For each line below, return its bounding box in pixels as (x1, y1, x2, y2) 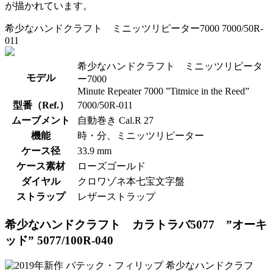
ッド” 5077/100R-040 (5, 233, 113, 247)
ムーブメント (12, 115, 70, 126)
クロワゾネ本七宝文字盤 (77, 175, 185, 186)
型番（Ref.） (13, 99, 69, 110)
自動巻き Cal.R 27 (77, 115, 154, 126)
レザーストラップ (77, 191, 155, 202)
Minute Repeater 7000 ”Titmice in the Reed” (77, 85, 249, 96)
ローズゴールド (77, 160, 146, 171)
